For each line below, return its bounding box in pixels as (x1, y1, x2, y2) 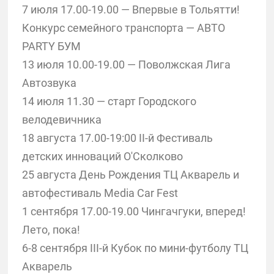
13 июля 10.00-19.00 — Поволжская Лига (21, 57, 231, 71)
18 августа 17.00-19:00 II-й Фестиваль (21, 131, 213, 144)
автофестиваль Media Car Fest (21, 186, 178, 199)
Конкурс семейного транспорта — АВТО (21, 21, 225, 34)
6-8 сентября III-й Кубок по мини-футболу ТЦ (21, 241, 248, 254)
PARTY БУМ (21, 39, 81, 53)
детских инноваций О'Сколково (21, 149, 183, 163)
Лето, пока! (21, 223, 80, 236)
